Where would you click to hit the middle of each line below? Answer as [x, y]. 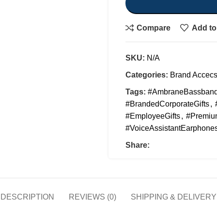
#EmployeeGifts [153, 116]
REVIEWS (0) [93, 197]
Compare [154, 28]
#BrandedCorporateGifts [167, 104]
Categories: [147, 75]
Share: [138, 145]
